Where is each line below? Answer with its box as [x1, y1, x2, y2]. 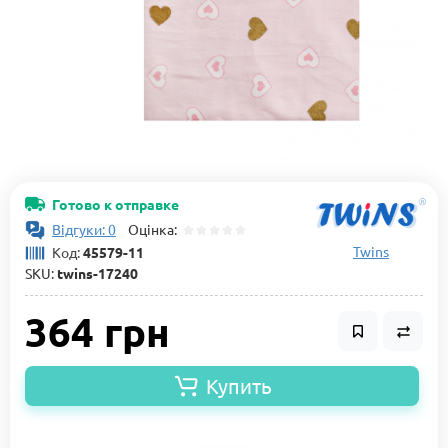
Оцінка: [116, 220, 183, 239]
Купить [205, 373, 272, 399]
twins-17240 [54, 264, 138, 283]
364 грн [25, 305, 170, 358]
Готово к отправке [52, 195, 179, 213]
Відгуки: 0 [52, 220, 116, 239]
